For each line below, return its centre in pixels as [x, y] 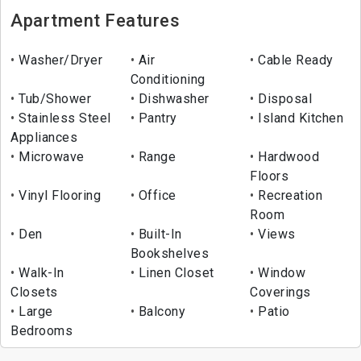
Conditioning [168, 80]
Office [156, 196]
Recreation [288, 196]
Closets [34, 293]
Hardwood [287, 157]
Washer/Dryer [58, 60]
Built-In [158, 234]
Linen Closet [174, 273]
